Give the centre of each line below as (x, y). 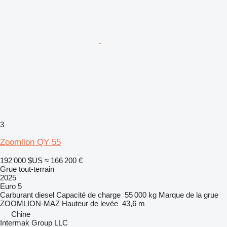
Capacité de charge (88, 195)
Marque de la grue (188, 195)
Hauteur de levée (90, 203)
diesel (45, 195)
